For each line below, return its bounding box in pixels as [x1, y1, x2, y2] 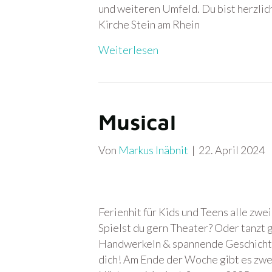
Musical [98, 109, 176, 135]
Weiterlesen [98, 43, 158, 57]
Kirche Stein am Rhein [98, 18, 200, 32]
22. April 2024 [199, 143, 265, 157]
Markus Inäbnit [118, 143, 188, 157]
